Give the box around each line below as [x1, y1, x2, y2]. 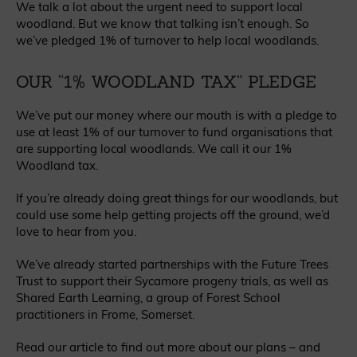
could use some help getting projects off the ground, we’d [16, 206, 330, 222]
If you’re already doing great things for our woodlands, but [16, 190, 338, 206]
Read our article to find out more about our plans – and [16, 339, 320, 355]
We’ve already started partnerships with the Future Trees [16, 256, 328, 272]
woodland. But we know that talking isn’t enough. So [16, 15, 309, 31]
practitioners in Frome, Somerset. [16, 306, 194, 322]
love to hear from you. [16, 223, 136, 239]
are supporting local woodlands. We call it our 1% [16, 140, 292, 156]
